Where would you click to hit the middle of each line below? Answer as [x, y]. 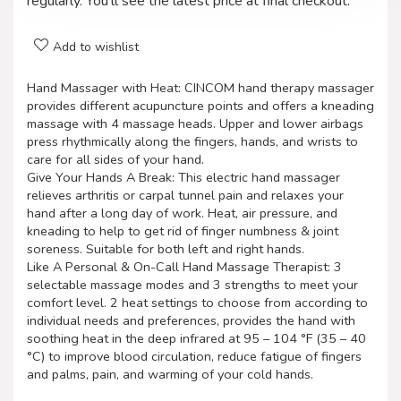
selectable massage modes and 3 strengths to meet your [192, 284]
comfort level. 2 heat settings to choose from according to [197, 302]
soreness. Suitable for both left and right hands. [166, 248]
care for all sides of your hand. [115, 159]
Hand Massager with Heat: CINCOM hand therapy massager [200, 87]
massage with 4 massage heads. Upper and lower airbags [195, 123]
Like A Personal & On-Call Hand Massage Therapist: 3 [184, 266]
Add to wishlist [96, 47]
